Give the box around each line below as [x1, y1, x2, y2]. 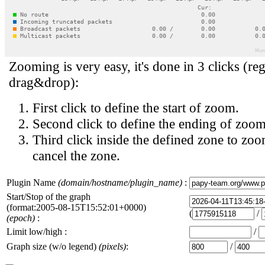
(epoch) [7, 213, 35, 223]
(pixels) [99, 241, 126, 251]
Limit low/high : [7, 227, 67, 237]
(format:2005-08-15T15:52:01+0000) [7, 202, 146, 212]
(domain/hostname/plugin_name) [58, 177, 182, 188]
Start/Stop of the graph [7, 192, 91, 202]
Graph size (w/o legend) [7, 241, 99, 251]
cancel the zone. [33, 148, 120, 163]
